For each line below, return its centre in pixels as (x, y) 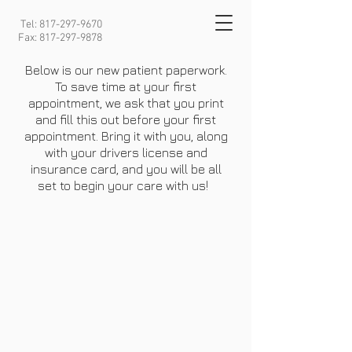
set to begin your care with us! (126, 185)
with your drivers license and (126, 152)
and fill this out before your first (126, 119)
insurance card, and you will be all (126, 169)
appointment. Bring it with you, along (126, 136)
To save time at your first (126, 86)
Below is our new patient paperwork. (126, 70)
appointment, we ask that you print (126, 103)
